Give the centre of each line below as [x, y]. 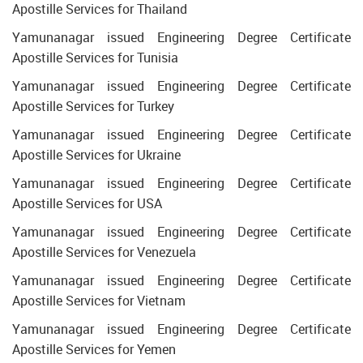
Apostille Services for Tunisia [95, 58]
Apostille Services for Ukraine [96, 155]
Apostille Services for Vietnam [99, 301]
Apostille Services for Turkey [93, 106]
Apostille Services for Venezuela [104, 252]
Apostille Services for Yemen [94, 349]
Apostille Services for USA [87, 203]
